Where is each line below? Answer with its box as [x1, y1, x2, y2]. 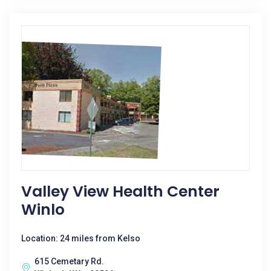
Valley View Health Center [21, 181, 220, 202]
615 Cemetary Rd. [34, 256, 104, 266]
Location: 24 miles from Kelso [21, 233, 140, 243]
